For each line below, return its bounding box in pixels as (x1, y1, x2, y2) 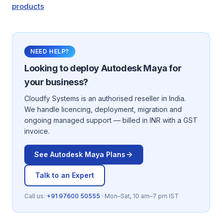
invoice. (24, 127, 50, 135)
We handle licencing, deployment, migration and (24, 105, 182, 113)
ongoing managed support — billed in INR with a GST (24, 116, 198, 124)
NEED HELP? (30, 48, 69, 55)
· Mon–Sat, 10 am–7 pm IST (102, 192, 179, 200)
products (12, 1, 44, 11)
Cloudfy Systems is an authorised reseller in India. (24, 94, 186, 103)
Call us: (24, 192, 45, 200)
